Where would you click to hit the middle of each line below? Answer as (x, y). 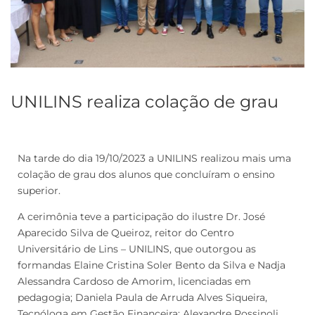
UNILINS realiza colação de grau (144, 101)
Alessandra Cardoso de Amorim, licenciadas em (134, 281)
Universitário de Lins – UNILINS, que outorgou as (137, 249)
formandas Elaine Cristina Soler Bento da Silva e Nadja (152, 265)
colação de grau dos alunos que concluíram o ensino (146, 174)
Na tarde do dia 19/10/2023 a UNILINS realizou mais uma (154, 158)
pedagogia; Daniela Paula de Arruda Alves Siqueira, (142, 297)
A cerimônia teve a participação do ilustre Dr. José (141, 216)
